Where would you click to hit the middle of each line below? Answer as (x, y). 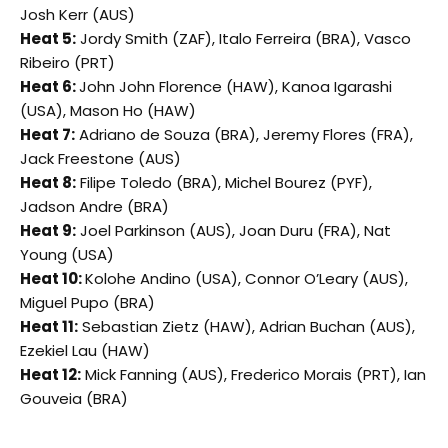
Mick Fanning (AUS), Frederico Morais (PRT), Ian (253, 374)
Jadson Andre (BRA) (94, 206)
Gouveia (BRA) (74, 398)
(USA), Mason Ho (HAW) (108, 110)
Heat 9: (48, 230)
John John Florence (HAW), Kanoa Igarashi (235, 86)
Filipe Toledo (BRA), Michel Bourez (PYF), (224, 182)
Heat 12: (50, 374)
